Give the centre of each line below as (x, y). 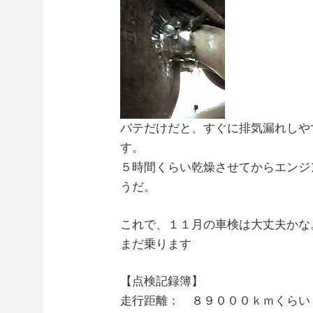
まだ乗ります (156, 244)
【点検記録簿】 (162, 281)
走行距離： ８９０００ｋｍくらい (215, 301)
